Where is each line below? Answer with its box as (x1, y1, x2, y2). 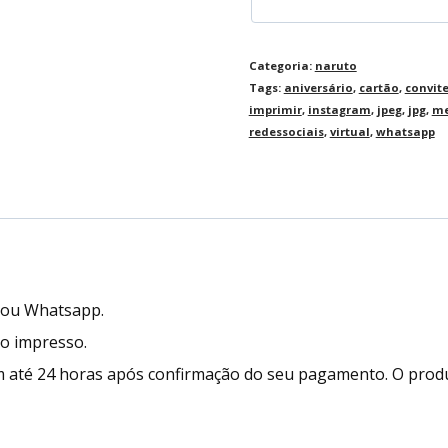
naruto (314, 57, 357, 73)
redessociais (248, 123, 324, 139)
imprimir (248, 101, 302, 117)
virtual (329, 123, 370, 139)
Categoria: (248, 57, 315, 73)
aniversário (283, 79, 353, 95)
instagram (307, 101, 371, 117)
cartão (358, 79, 399, 95)
